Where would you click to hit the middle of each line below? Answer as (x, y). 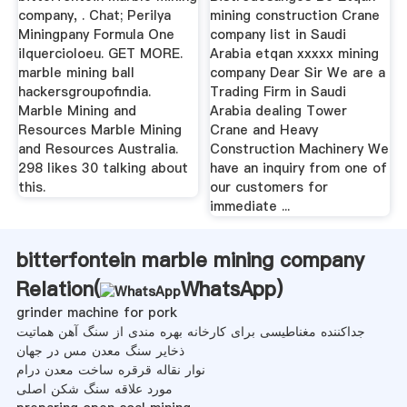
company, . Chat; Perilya (94, 15)
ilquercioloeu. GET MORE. (100, 53)
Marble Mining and (77, 110)
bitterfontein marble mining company (190, 259)
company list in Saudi (278, 34)
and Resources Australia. (98, 149)
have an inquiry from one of (299, 168)
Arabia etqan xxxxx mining (295, 53)
